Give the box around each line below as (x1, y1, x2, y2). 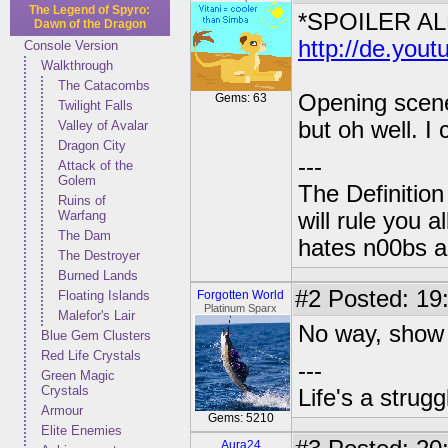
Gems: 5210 (208, 411, 274, 425)
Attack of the (58, 158, 133, 173)
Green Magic (41, 368, 115, 383)
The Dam (58, 228, 111, 243)
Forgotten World (197, 288, 285, 302)
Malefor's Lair (58, 308, 135, 323)
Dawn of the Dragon (34, 17, 146, 31)
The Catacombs (58, 78, 150, 93)
